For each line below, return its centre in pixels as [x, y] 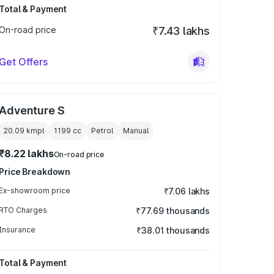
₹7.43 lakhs [181, 31]
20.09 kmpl [24, 131]
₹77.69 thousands [173, 211]
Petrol [102, 131]
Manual [136, 131]
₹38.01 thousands [173, 230]
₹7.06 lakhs [187, 191]
